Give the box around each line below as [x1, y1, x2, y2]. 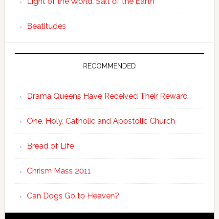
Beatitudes [26, 22, 66, 31]
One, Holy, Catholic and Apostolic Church [26, 116, 175, 126]
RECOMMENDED [83, 62, 136, 70]
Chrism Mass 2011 [26, 166, 91, 175]
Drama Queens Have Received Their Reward [26, 91, 188, 101]
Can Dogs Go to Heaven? [26, 191, 119, 200]
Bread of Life [26, 141, 74, 151]
